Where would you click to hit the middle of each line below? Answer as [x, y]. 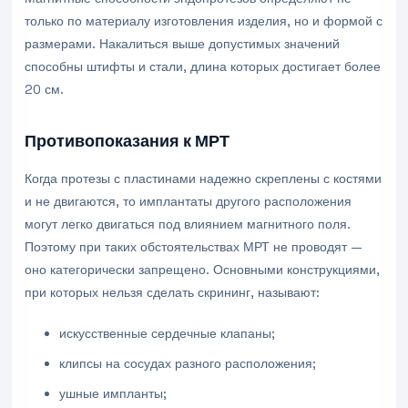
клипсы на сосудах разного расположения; [188, 363]
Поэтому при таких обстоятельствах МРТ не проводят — [194, 247]
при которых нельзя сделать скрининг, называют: [172, 292]
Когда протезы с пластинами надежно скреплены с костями [203, 178]
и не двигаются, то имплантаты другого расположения [188, 201]
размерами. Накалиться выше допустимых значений [182, 44]
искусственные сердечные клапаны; [168, 333]
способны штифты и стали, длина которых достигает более [203, 66]
